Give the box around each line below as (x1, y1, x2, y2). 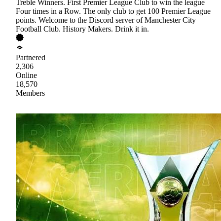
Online (16, 71, 37, 79)
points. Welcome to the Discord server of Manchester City (16, 15, 196, 24)
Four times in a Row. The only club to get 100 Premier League (16, 6, 211, 15)
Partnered (16, 53, 45, 62)
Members (16, 88, 45, 97)
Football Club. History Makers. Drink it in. (16, 24, 149, 33)
